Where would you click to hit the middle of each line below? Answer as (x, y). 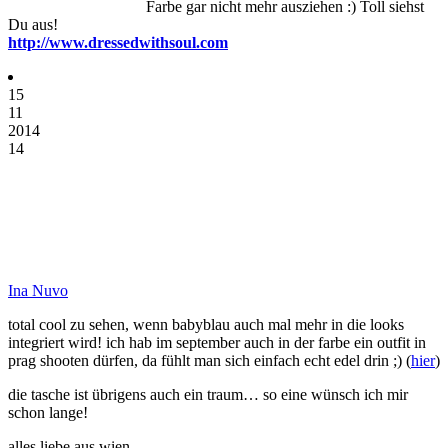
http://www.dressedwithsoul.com (118, 42)
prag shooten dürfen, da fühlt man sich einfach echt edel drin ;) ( (209, 360)
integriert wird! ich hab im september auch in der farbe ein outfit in (217, 342)
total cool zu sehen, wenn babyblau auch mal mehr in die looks (206, 324)
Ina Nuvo (38, 290)
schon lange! (48, 412)
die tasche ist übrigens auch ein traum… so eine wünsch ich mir (208, 394)
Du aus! (33, 24)
